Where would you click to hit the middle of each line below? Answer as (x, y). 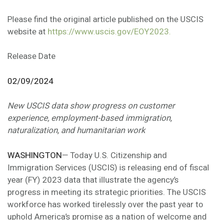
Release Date (31, 56)
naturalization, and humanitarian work (76, 131)
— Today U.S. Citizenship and (114, 155)
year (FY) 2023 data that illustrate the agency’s (93, 180)
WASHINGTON (35, 155)
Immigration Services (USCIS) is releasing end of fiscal (108, 167)
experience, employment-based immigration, (90, 118)
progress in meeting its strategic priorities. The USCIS (107, 192)
